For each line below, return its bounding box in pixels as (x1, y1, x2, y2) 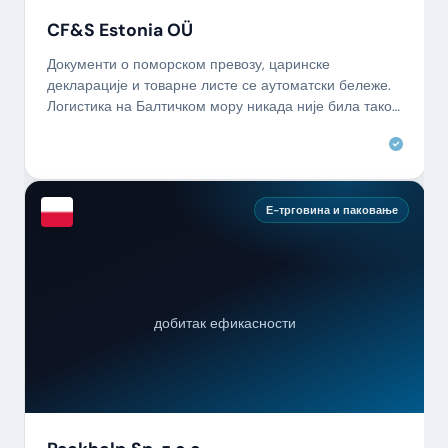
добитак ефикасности (154, 314, 296, 333)
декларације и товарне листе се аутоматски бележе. (46, 76, 391, 95)
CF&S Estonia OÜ (46, 18, 193, 41)
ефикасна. (46, 118, 115, 137)
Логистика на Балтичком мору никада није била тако (46, 97, 392, 116)
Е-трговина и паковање (265, 202, 398, 217)
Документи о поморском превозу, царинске (46, 55, 330, 74)
